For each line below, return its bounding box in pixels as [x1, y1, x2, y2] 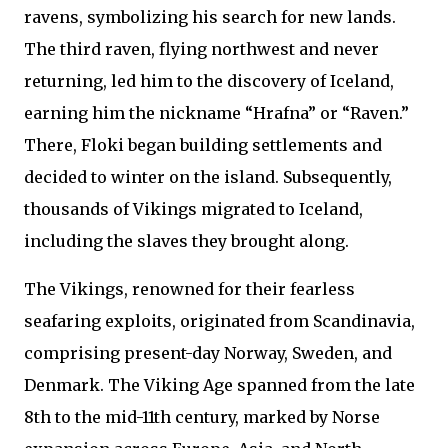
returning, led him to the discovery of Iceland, [24, 71, 394, 92]
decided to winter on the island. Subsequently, [24, 167, 392, 188]
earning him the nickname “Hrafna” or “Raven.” [24, 103, 409, 124]
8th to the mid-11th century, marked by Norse [24, 407, 380, 428]
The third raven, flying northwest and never [24, 39, 379, 60]
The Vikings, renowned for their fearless [24, 279, 355, 300]
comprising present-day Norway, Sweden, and [24, 343, 392, 364]
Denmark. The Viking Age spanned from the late [24, 375, 415, 396]
